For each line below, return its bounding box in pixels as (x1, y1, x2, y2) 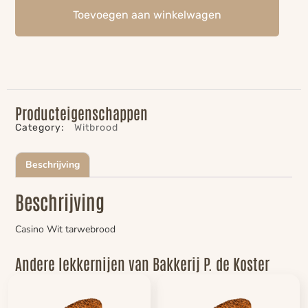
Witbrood (74, 121, 119, 133)
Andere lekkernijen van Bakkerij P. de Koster (15, 253, 270, 273)
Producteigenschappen (15, 102, 148, 122)
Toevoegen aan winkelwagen (73, 8, 221, 21)
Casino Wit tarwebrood (15, 222, 116, 236)
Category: (15, 121, 65, 133)
